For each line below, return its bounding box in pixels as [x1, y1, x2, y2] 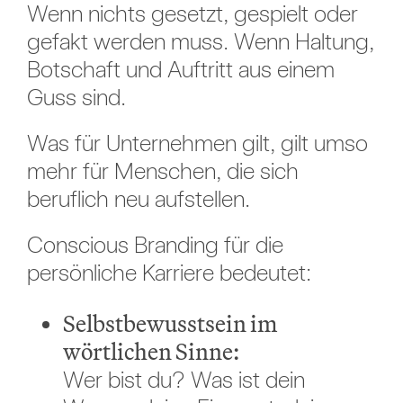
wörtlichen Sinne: [62, 336, 239, 367]
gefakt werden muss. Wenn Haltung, [26, 27, 374, 56]
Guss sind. [26, 83, 126, 112]
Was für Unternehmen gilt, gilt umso [26, 129, 368, 157]
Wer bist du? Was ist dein [62, 365, 305, 394]
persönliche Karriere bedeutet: [26, 258, 311, 287]
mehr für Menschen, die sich [26, 157, 299, 185]
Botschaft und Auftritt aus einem [26, 55, 335, 84]
